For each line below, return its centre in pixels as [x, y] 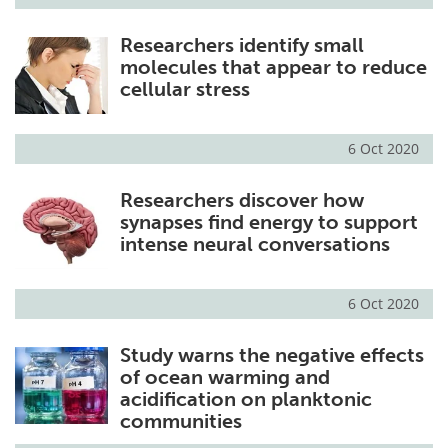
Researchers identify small [241, 45]
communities [180, 421]
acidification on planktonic [245, 399]
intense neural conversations [254, 244]
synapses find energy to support [268, 222]
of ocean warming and [224, 377]
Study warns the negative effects [271, 355]
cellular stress [184, 89]
